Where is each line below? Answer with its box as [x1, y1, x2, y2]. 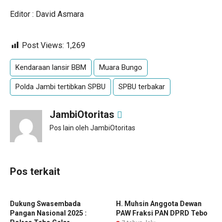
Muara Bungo [99, 63, 142, 72]
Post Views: [22, 41, 64, 50]
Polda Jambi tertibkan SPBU [15, 82, 106, 91]
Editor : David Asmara [10, 9, 84, 19]
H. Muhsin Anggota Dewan [116, 200, 202, 208]
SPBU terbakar [118, 82, 165, 91]
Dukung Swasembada [10, 200, 81, 208]
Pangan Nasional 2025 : [10, 209, 87, 217]
